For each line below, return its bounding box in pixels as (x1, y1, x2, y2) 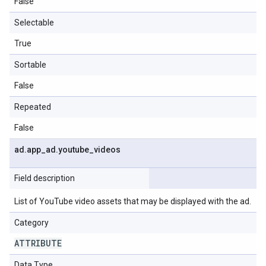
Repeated (14, 102, 51, 112)
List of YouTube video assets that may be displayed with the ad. (14, 197, 251, 206)
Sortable (14, 60, 46, 69)
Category (14, 218, 49, 227)
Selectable (14, 18, 54, 27)
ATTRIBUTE (14, 237, 62, 249)
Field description (14, 173, 75, 183)
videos (94, 145, 121, 154)
